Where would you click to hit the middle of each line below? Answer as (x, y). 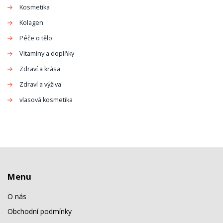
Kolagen (31, 22)
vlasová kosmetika (46, 100)
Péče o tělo (36, 38)
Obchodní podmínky (40, 212)
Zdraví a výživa (40, 84)
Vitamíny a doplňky (47, 53)
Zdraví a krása (40, 69)
